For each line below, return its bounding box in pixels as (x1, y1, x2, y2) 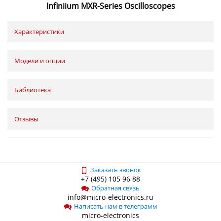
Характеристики (14, 27, 64, 37)
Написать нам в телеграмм (74, 202, 157, 211)
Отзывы (14, 114, 38, 124)
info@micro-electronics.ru (68, 192, 153, 202)
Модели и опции (14, 56, 65, 66)
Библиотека (14, 85, 51, 95)
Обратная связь (91, 184, 140, 193)
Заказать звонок (90, 165, 141, 175)
